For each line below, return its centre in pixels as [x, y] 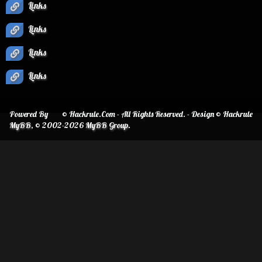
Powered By [29, 114]
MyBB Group [107, 125]
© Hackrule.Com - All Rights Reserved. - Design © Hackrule [157, 114]
